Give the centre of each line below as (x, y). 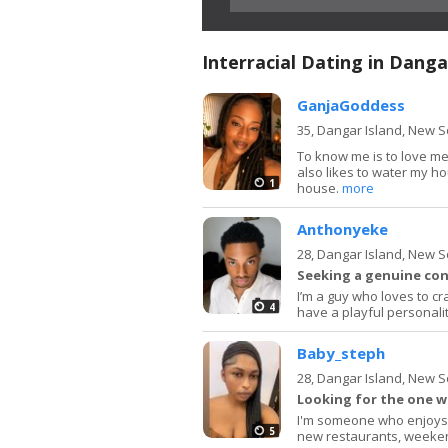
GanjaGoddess (351, 104)
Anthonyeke (342, 228)
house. (319, 187)
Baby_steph (341, 352)
